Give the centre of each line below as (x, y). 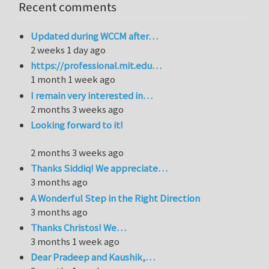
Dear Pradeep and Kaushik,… (93, 257)
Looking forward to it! (77, 125)
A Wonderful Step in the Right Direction (116, 198)
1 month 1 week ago (73, 80)
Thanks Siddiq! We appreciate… (99, 168)
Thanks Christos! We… (79, 227)
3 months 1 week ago (75, 241)
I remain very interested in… (92, 95)
